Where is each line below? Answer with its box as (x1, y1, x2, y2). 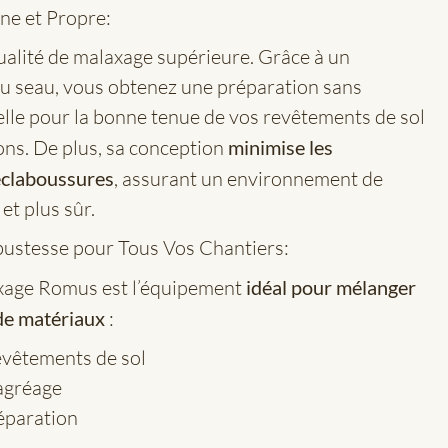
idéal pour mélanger (246, 274, 417, 299)
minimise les (228, 134, 334, 159)
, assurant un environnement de (114, 165, 384, 191)
